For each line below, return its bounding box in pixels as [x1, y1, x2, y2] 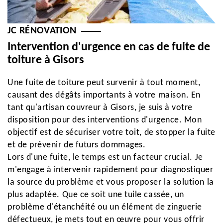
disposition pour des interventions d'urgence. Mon [7, 115, 202, 125]
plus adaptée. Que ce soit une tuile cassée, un [7, 190, 184, 200]
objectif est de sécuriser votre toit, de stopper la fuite [7, 128, 216, 137]
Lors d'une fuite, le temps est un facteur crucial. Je [7, 153, 203, 162]
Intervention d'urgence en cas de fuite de [7, 41, 210, 53]
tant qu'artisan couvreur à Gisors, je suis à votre [7, 103, 193, 112]
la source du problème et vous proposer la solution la [7, 178, 214, 187]
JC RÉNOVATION [7, 26, 77, 36]
